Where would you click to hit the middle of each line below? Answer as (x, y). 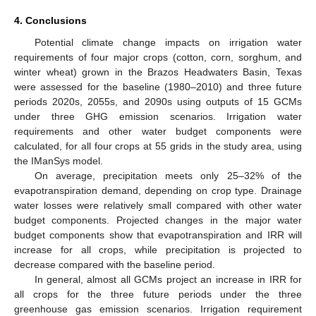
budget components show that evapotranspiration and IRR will (158, 235)
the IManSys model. (59, 161)
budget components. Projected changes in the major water (158, 220)
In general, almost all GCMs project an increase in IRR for (168, 280)
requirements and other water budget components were (158, 132)
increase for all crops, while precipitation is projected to (158, 250)
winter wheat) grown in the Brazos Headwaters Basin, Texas (158, 72)
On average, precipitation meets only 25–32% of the (168, 176)
